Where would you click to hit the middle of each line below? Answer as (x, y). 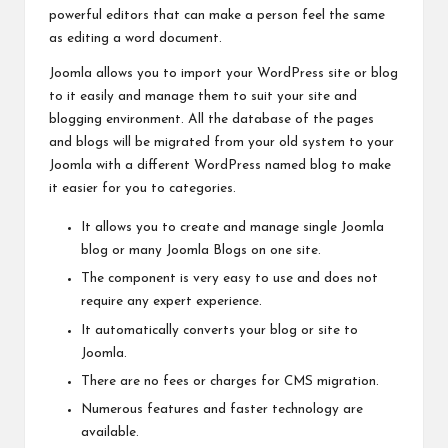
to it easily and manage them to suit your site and (203, 97)
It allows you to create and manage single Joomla (232, 228)
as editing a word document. (135, 39)
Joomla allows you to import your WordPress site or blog (223, 74)
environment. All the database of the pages (240, 120)
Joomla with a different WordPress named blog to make (220, 166)
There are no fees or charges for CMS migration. (230, 381)
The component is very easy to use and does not (229, 279)
